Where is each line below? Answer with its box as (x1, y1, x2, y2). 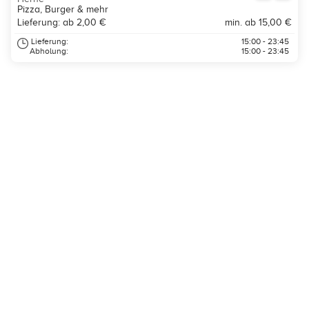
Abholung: (30, 46, 68, 56)
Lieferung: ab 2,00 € (17, 17, 106, 28)
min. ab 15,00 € (225, 17, 292, 28)
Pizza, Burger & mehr (17, 4, 108, 14)
